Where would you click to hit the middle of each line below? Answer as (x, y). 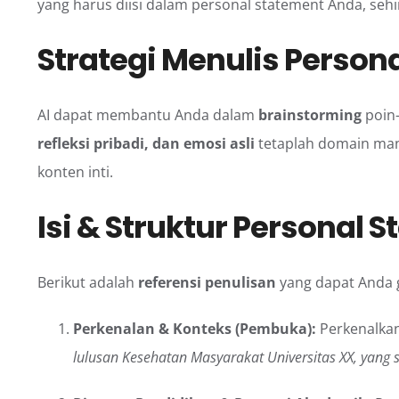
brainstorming (310, 115)
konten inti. (75, 172)
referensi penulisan (207, 282)
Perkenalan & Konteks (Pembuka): (195, 328)
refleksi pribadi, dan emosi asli (146, 144)
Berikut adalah (88, 282)
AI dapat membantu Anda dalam (148, 115)
